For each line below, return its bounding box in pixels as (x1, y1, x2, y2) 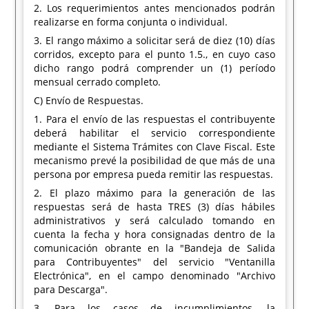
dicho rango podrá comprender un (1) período (34, 61, 275, 74)
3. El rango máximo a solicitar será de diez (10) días (34, 34, 275, 47)
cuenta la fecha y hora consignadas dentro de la (34, 228, 275, 241)
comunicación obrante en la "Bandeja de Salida (34, 241, 275, 255)
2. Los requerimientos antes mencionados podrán (34, 1, 275, 14)
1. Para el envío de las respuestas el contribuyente (34, 112, 275, 126)
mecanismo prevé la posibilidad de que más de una (34, 154, 275, 167)
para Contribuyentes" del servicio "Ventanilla (34, 255, 275, 268)
